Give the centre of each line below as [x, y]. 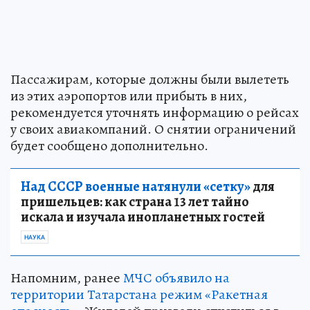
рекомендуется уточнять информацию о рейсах [155, 113]
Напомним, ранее [67, 278]
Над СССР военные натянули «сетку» [136, 187]
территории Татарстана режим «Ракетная [139, 295]
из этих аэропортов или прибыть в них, [129, 96]
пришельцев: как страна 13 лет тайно [135, 202]
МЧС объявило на [176, 278]
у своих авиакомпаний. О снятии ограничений [153, 129]
